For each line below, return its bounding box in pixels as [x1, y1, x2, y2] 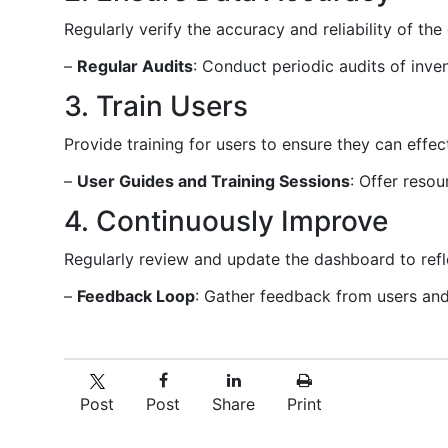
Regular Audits [77, 55, 193, 76]
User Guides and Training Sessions [77, 170, 350, 191]
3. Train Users [64, 88, 248, 123]
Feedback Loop [77, 285, 195, 306]
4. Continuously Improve [64, 203, 388, 238]
